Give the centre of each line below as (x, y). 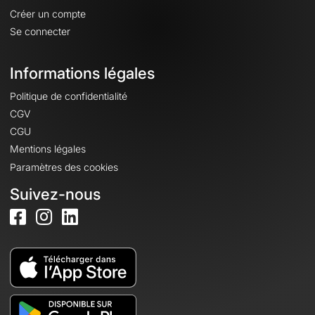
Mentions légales (48, 149)
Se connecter (40, 31)
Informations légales (82, 73)
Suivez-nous (55, 194)
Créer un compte (48, 13)
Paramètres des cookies (64, 167)
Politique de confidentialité (69, 96)
